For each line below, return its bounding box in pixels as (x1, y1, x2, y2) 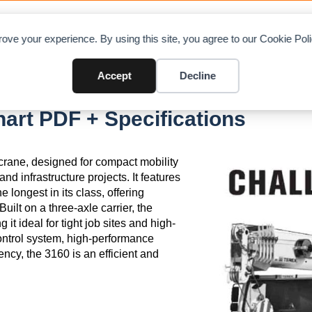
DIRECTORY (107, 22, 174, 34)
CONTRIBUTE (211, 22, 286, 34)
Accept (97, 70, 132, 81)
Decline (179, 70, 216, 81)
